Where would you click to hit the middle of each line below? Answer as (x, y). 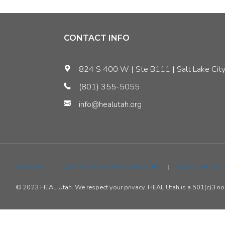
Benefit (147, 61)
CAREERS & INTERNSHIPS (112, 167)
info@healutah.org (110, 105)
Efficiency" (153, 133)
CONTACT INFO (97, 38)
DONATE (32, 167)
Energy (147, 109)
